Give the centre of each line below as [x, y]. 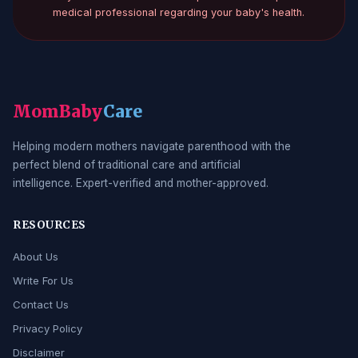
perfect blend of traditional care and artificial [127, 165]
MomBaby [58, 112]
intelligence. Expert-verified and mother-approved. [141, 183]
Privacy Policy [48, 329]
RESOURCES [50, 225]
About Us [36, 257]
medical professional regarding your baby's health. [179, 13]
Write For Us [43, 281]
